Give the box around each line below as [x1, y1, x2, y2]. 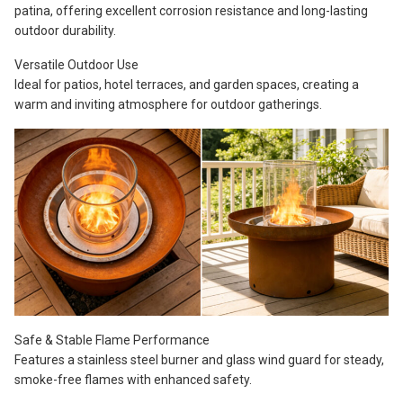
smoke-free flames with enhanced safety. [14, 372, 252, 387]
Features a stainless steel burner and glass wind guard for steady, [14, 353, 384, 367]
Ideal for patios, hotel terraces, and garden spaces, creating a [14, 77, 359, 92]
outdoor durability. [14, 23, 116, 38]
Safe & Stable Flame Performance [14, 333, 210, 347]
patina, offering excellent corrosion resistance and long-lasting [14, 4, 368, 18]
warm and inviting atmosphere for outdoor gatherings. [14, 97, 322, 112]
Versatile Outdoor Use [14, 58, 139, 72]
